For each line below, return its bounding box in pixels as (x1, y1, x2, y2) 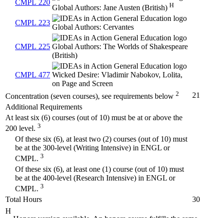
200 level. (5, 124, 36, 133)
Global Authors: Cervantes (52, 22, 134, 31)
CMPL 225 (15, 42, 50, 51)
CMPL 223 (15, 18, 50, 27)
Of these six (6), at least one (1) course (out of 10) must (15, 164, 184, 173)
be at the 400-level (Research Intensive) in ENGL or (15, 173, 175, 182)
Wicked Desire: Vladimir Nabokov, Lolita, (52, 70, 182, 79)
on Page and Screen (52, 79, 113, 88)
